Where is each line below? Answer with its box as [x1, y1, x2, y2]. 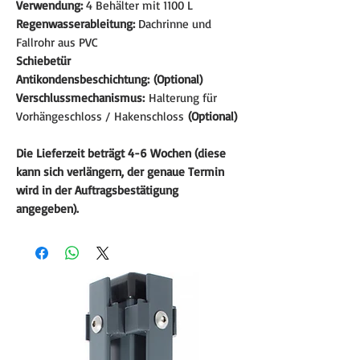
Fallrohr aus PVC [16, 34, 98, 50]
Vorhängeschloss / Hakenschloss [16, 108, 188, 124]
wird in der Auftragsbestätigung [16, 182, 178, 198]
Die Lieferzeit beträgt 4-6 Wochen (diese [16, 145, 226, 161]
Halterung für [149, 89, 217, 105]
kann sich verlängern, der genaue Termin [16, 163, 224, 179]
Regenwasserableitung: [16, 15, 135, 31]
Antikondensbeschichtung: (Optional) [16, 71, 202, 87]
